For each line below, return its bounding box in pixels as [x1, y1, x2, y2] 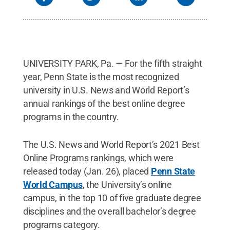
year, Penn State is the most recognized [23, 71, 179, 82]
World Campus [23, 179, 83, 190]
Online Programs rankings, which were [23, 152, 174, 163]
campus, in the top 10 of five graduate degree [23, 192, 201, 203]
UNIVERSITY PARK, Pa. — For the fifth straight [23, 57, 202, 69]
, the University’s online [82, 179, 172, 190]
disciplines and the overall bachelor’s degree [23, 205, 196, 217]
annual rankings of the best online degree [23, 98, 185, 109]
